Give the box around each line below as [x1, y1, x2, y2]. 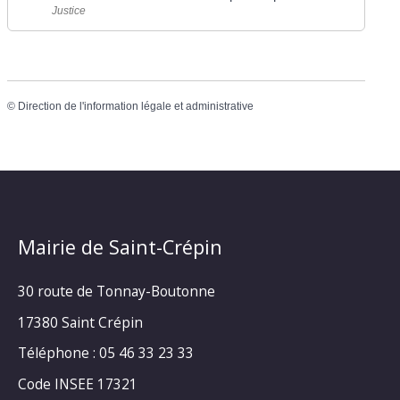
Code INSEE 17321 [18, 374, 137, 395]
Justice [52, 4, 87, 17]
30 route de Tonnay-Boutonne [18, 281, 215, 302]
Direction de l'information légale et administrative [18, 99, 254, 112]
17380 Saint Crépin [18, 312, 143, 332]
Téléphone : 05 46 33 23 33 [18, 343, 194, 363]
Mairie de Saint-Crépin [18, 234, 222, 261]
